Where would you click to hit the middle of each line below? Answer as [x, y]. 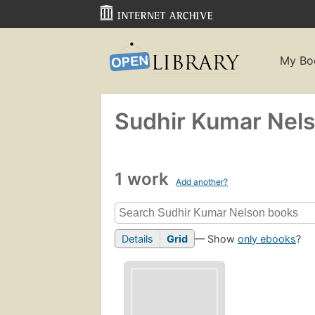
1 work [144, 179]
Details [137, 239]
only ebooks [267, 239]
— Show [216, 239]
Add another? [202, 181]
